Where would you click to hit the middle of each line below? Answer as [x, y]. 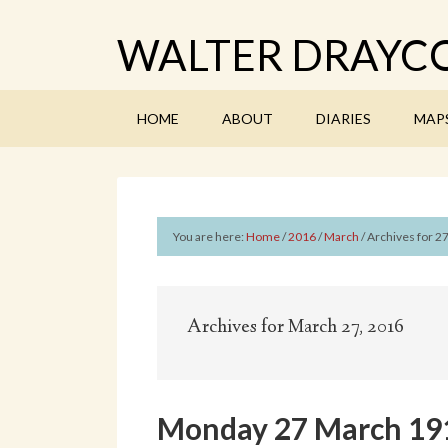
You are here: [209, 236]
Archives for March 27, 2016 [295, 327]
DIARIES [343, 118]
